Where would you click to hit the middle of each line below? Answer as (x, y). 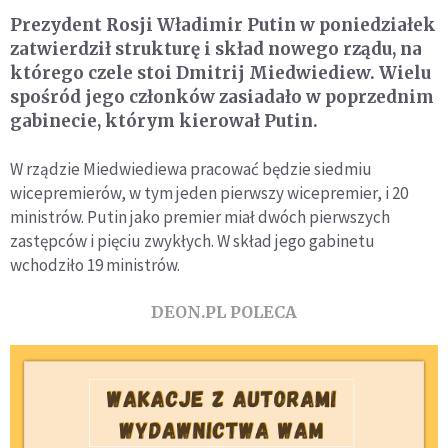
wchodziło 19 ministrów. (95, 265)
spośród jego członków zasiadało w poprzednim (222, 97)
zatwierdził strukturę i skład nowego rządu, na (216, 49)
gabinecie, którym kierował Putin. (164, 121)
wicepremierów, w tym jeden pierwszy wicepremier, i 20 (209, 193)
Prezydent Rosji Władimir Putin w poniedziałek (223, 25)
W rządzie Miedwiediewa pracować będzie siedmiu (191, 169)
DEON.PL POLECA (224, 312)
